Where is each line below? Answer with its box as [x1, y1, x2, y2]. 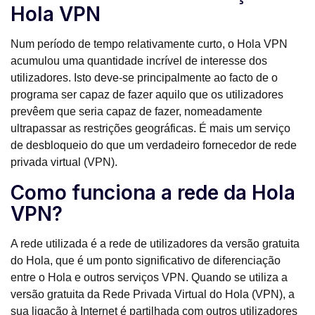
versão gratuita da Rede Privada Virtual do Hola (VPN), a [11, 288, 295, 300]
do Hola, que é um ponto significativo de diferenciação [11, 254, 281, 266]
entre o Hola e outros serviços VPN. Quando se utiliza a [11, 271, 288, 283]
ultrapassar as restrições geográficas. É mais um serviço [11, 122, 290, 134]
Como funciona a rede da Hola [11, 180, 295, 205]
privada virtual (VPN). [11, 155, 117, 168]
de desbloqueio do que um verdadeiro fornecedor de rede [11, 139, 297, 151]
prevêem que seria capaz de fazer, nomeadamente [11, 105, 262, 117]
